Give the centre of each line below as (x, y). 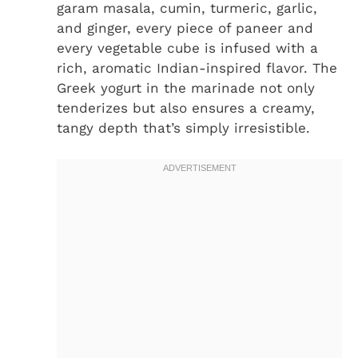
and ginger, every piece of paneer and (185, 28)
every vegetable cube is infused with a (187, 48)
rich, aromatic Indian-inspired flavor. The (197, 68)
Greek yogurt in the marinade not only (186, 88)
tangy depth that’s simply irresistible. (183, 128)
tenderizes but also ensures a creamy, (186, 108)
